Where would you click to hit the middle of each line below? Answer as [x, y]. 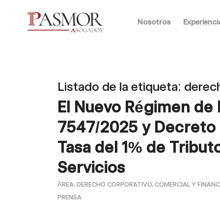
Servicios [92, 167]
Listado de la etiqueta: [121, 86]
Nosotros [154, 22]
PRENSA [70, 197]
